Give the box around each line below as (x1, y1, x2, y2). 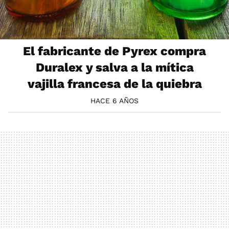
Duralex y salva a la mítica (35, 60, 194, 75)
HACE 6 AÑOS (90, 96, 139, 105)
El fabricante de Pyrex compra (23, 43, 206, 58)
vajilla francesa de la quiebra (27, 76, 202, 91)
